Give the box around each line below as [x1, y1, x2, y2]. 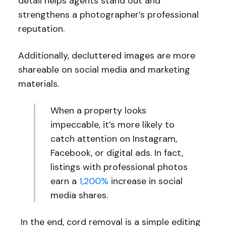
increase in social [108, 175, 183, 188]
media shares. [50, 189, 108, 202]
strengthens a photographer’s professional [18, 9, 199, 21]
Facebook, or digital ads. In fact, [50, 147, 184, 159]
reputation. [18, 23, 65, 35]
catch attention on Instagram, [50, 133, 178, 145]
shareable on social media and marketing [18, 64, 190, 76]
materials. [18, 78, 62, 90]
